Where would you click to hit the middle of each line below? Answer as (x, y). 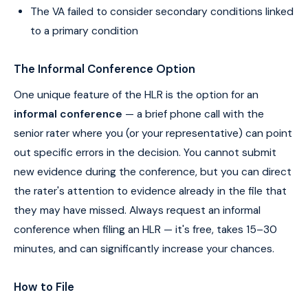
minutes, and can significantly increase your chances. (144, 249)
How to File (44, 286)
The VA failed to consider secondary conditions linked (162, 12)
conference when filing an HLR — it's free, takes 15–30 (145, 229)
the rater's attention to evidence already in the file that (150, 191)
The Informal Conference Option (104, 69)
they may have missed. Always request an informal (137, 210)
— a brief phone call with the (193, 114)
